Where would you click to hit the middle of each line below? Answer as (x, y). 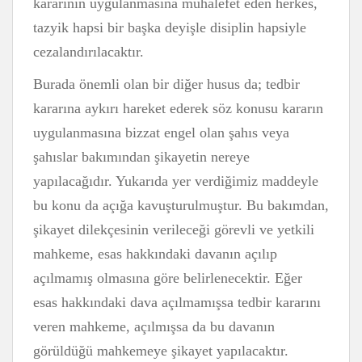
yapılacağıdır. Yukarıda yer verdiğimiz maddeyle (176, 181)
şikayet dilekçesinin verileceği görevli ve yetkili (174, 229)
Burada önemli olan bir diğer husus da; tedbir (166, 84)
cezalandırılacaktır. (88, 52)
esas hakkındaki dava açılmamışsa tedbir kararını (177, 302)
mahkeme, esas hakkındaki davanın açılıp (155, 254)
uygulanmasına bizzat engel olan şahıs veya (161, 133)
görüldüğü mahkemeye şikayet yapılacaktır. (161, 351)
